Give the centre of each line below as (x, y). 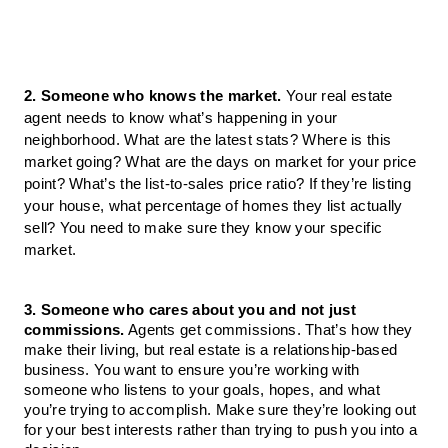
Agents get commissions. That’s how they (270, 330)
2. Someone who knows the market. (155, 96)
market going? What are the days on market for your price (220, 162)
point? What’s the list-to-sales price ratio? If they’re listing (217, 184)
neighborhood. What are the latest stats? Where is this (208, 140)
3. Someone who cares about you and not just (190, 310)
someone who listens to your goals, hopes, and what (202, 390)
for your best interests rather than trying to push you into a (221, 430)
